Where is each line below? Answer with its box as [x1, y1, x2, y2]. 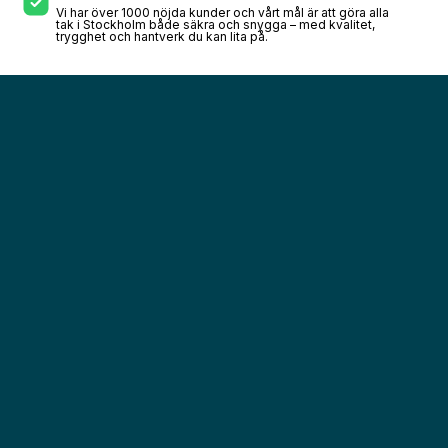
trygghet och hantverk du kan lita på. [56, 28, 268, 44]
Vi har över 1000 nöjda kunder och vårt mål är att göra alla [56, 4, 389, 20]
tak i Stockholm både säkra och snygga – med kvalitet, [56, 16, 375, 32]
